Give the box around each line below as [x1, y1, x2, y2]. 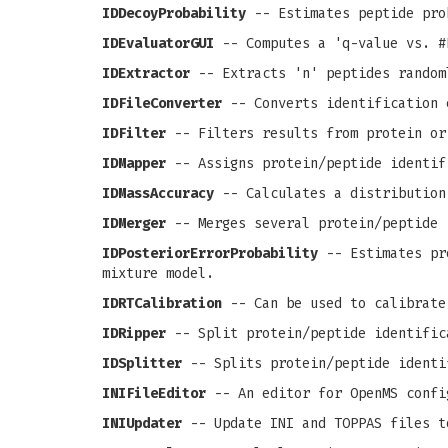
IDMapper [102, 155, 166, 172]
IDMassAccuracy [102, 185, 214, 202]
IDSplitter [102, 355, 182, 372]
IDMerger [102, 215, 166, 232]
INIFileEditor [102, 385, 206, 402]
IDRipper [102, 325, 166, 342]
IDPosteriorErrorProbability [102, 245, 318, 262]
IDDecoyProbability [102, 5, 246, 22]
